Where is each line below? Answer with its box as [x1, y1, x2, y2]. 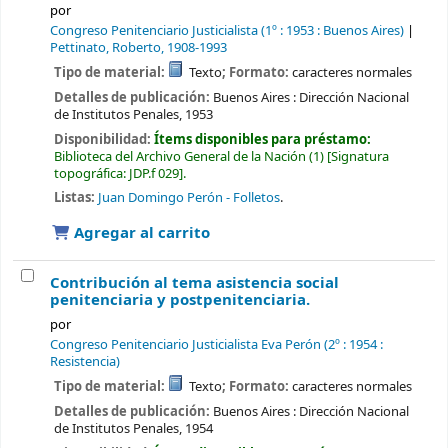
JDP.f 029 [128, 163, 179, 183]
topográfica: [53, 163, 129, 183]
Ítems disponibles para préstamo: [153, 129, 371, 149]
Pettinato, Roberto [50, 39, 161, 58]
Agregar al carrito [69, 222, 210, 245]
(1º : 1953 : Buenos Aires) [258, 22, 404, 41]
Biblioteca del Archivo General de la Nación [53, 146, 306, 166]
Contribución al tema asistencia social [50, 272, 339, 295]
